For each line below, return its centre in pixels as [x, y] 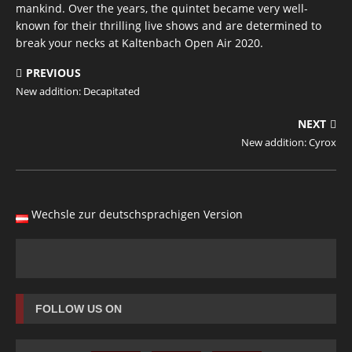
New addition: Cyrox [289, 142]
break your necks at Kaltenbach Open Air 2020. [139, 43]
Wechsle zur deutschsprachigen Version [137, 214]
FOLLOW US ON [79, 309]
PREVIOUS [53, 73]
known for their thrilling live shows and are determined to [169, 26]
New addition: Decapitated [78, 91]
